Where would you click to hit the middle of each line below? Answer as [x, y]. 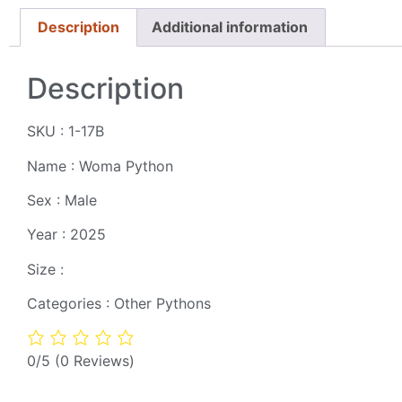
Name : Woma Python [100, 166]
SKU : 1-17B [66, 131]
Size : [45, 269]
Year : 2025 [66, 235]
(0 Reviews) [95, 361]
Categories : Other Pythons [119, 304]
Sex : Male [62, 201]
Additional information [229, 27]
